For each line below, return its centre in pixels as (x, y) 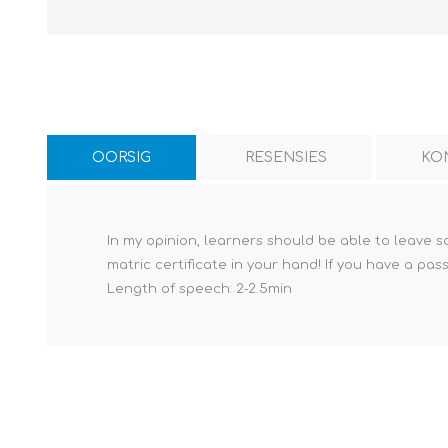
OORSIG (121, 157)
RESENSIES (286, 157)
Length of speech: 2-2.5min (199, 288)
